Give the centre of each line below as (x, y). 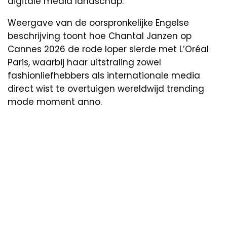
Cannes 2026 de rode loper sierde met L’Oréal (108, 49)
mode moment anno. (55, 102)
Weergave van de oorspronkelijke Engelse (98, 23)
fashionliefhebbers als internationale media (104, 76)
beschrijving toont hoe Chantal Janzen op (100, 36)
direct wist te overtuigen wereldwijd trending (106, 89)
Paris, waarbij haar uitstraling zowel (84, 63)
